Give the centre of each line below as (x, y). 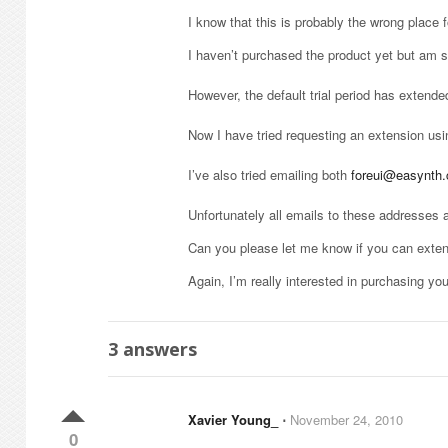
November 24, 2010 (346, 419)
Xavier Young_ (233, 419)
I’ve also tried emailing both (269, 174)
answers (157, 349)
